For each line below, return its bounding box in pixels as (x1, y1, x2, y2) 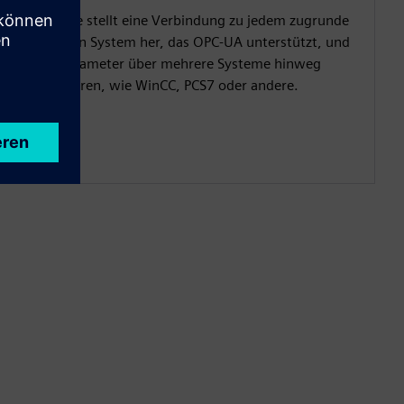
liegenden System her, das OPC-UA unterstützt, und (24, 33, 350, 51)
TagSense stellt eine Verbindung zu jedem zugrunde (24, 12, 349, 30)
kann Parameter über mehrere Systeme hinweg (24, 55, 321, 73)
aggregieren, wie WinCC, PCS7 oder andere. (24, 77, 298, 95)
